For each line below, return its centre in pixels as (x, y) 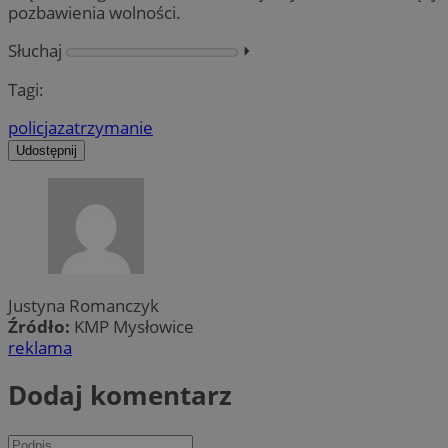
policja (32, 127)
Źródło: (41, 326)
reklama (40, 347)
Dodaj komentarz (120, 395)
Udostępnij (46, 150)
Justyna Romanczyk (83, 305)
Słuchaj (35, 51)
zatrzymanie (105, 127)
